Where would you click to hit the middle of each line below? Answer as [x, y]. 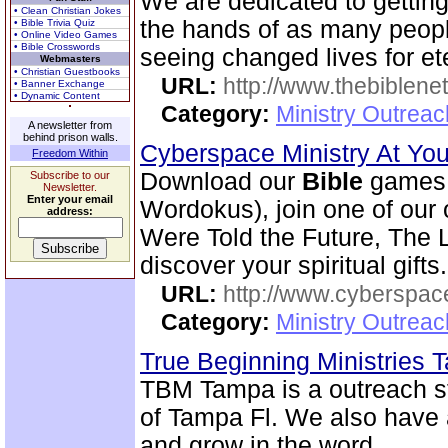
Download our [221, 181]
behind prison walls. [70, 137]
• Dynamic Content [57, 95]
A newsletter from [70, 125]
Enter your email [70, 199]
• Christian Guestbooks [67, 71]
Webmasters [70, 58]
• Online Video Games [65, 34]
